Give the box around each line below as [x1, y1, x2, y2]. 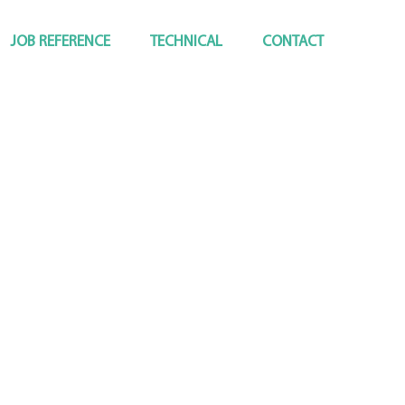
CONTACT [262, 34, 325, 50]
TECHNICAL [150, 34, 223, 50]
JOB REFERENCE [10, 34, 111, 50]
